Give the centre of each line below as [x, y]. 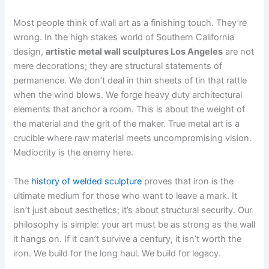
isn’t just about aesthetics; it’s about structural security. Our [133, 210]
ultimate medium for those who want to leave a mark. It [125, 195]
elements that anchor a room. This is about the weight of [129, 110]
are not [239, 52]
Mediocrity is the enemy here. [74, 153]
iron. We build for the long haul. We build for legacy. [117, 253]
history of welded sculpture [87, 181]
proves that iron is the [188, 181]
